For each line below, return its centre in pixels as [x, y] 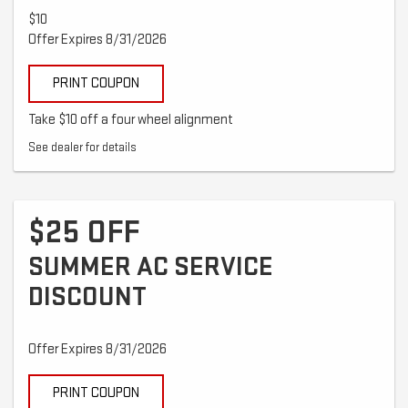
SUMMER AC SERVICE [151, 266]
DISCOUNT [87, 296]
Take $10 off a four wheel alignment [131, 119]
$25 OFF [84, 232]
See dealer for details [82, 147]
